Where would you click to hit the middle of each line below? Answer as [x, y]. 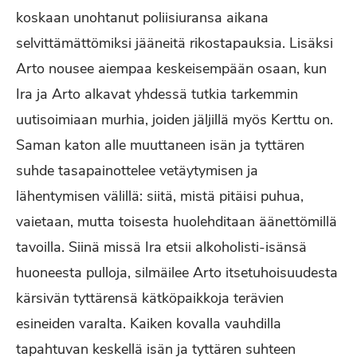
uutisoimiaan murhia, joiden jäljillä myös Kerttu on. [175, 120]
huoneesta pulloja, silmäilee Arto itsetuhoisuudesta [177, 273]
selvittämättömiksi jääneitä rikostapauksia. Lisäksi [175, 43]
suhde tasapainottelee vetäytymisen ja [137, 171]
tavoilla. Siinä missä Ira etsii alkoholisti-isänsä [161, 247]
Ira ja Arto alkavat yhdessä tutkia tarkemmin [157, 94]
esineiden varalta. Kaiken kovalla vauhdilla [149, 324]
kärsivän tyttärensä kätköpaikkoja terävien [150, 298]
